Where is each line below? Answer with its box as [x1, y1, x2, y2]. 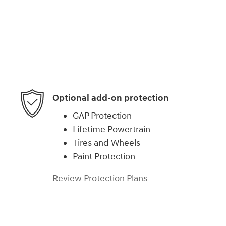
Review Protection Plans [52, 173, 147, 185]
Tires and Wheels [73, 137, 140, 149]
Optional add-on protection [52, 92, 169, 104]
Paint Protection [73, 151, 135, 163]
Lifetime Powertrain [73, 124, 150, 136]
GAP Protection [73, 110, 132, 122]
